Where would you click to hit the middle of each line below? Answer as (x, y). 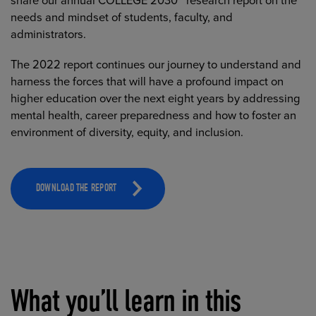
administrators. (49, 34)
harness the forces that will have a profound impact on (147, 82)
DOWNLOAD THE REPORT (76, 189)
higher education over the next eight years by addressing (156, 99)
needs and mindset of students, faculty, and (122, 17)
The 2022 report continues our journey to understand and (156, 65)
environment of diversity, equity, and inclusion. (127, 133)
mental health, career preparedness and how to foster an (154, 116)
